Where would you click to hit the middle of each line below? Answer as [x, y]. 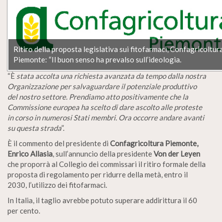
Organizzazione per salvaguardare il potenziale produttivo [102, 86]
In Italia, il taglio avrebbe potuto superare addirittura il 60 [102, 200]
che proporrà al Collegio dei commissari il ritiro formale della [107, 164]
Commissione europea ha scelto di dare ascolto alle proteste [105, 107]
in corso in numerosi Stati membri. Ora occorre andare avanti [106, 117]
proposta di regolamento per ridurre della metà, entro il [98, 174]
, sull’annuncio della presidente [103, 153]
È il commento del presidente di [59, 143]
